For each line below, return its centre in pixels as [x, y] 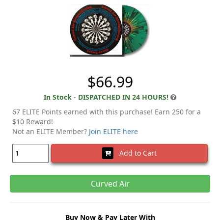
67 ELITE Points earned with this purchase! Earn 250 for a [107, 111]
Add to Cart [135, 153]
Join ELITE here [113, 131]
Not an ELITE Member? [51, 131]
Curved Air [110, 183]
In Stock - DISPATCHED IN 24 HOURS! [106, 97]
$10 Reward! [33, 121]
